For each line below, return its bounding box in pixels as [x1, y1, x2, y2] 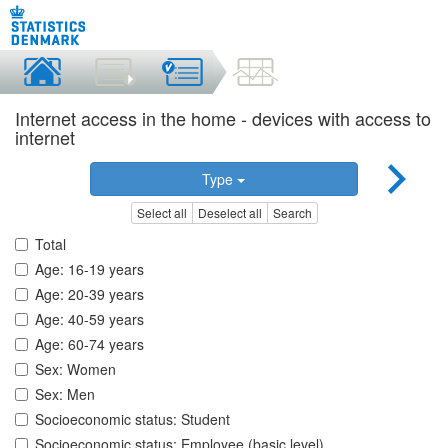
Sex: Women [35, 359, 116, 380]
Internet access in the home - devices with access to [15, 105, 431, 131]
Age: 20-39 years [35, 284, 144, 305]
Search [272, 204, 312, 222]
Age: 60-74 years [35, 334, 144, 355]
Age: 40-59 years [35, 309, 144, 330]
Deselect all [197, 204, 262, 222]
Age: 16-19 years [35, 259, 144, 280]
